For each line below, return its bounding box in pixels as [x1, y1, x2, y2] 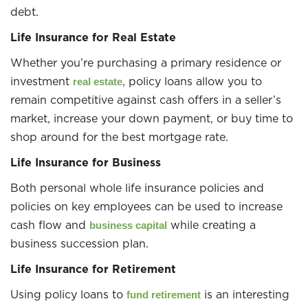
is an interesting [201, 287, 289, 301]
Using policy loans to [10, 287, 126, 301]
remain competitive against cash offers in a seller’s [10, 93, 281, 107]
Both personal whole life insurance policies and [10, 181, 264, 195]
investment [10, 74, 73, 88]
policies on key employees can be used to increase [10, 199, 283, 213]
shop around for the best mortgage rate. [10, 130, 228, 144]
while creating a [167, 218, 256, 232]
